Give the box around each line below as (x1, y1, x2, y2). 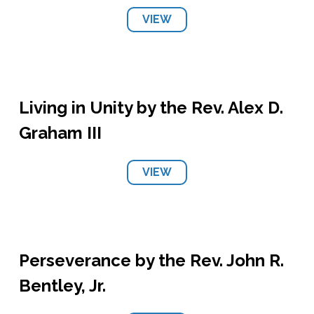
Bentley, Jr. (18, 275, 106, 296)
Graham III (18, 123, 102, 143)
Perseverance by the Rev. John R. (18, 250, 284, 271)
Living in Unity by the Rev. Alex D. (18, 97, 283, 118)
